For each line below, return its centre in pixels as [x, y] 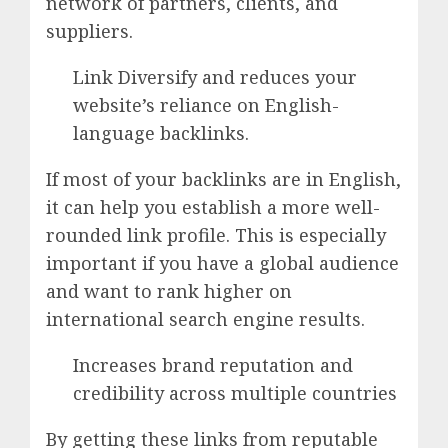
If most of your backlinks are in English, [223, 179]
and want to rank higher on [169, 291]
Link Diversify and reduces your [215, 77]
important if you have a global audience [222, 263]
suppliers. [89, 31]
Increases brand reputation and [213, 365]
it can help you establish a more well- [213, 207]
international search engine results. [205, 319]
